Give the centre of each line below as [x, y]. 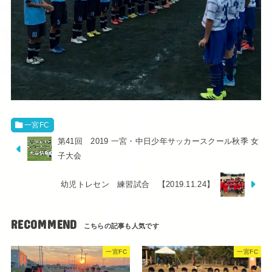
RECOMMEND [44, 224]
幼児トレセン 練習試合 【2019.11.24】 [138, 184]
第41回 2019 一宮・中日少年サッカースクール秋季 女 [158, 141]
